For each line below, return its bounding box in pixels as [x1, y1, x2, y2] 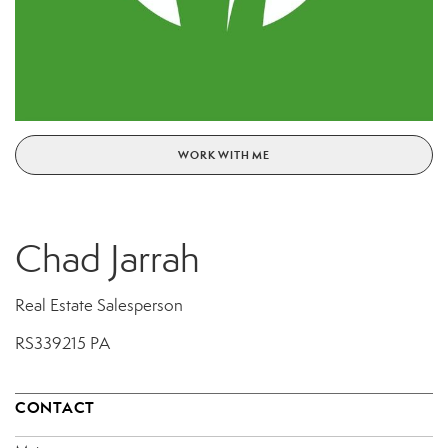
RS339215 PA [15, 332, 110, 354]
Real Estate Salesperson [15, 294, 183, 316]
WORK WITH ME [178, 147, 270, 162]
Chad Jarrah [15, 234, 200, 283]
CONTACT [15, 397, 95, 417]
